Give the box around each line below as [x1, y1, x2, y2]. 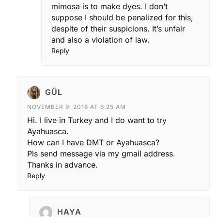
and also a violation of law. [51, 35, 150, 45]
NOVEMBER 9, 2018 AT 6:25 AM [27, 103, 126, 111]
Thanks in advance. [27, 160, 98, 170]
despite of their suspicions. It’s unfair [51, 24, 185, 34]
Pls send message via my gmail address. [27, 149, 175, 159]
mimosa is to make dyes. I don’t [51, 1, 168, 12]
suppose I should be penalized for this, [51, 13, 193, 23]
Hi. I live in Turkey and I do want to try [27, 115, 167, 125]
